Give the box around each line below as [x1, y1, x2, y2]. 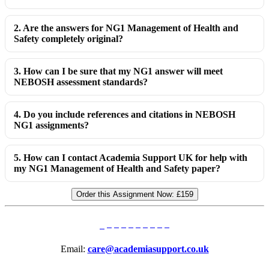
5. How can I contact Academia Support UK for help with [14, 153, 247, 163]
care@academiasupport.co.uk [87, 244, 209, 255]
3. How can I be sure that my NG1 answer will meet [14, 66, 223, 77]
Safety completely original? [14, 34, 123, 44]
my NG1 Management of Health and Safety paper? [14, 163, 220, 174]
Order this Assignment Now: [76, 190, 177, 199]
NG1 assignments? [14, 120, 89, 131]
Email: [60, 244, 88, 255]
